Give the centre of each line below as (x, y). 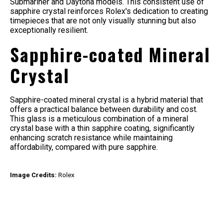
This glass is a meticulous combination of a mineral (99, 119)
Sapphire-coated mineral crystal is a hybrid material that (107, 100)
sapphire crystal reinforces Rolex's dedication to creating (109, 11)
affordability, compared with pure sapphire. (85, 147)
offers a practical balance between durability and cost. (105, 110)
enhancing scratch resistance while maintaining (91, 138)
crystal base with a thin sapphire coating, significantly (102, 128)
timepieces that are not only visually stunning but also (103, 21)
